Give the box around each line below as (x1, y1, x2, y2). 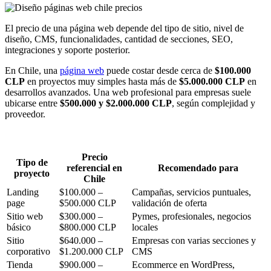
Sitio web (7, 211, 43, 221)
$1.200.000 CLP (59, 246, 123, 256)
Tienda (7, 259, 33, 270)
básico (7, 221, 31, 232)
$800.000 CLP (59, 221, 116, 232)
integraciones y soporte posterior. (5, 44, 130, 55)
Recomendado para (158, 162, 238, 173)
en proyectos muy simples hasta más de (25, 76, 179, 87)
